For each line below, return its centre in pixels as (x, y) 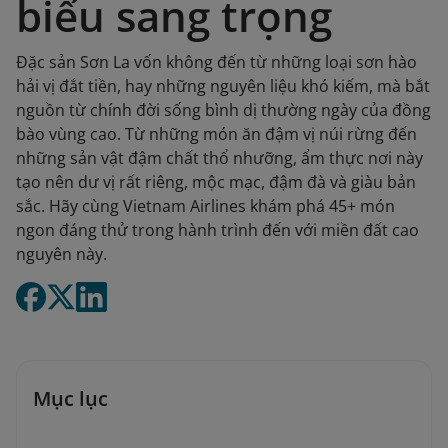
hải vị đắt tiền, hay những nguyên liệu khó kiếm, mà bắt (223, 86)
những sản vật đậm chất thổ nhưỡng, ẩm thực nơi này (219, 158)
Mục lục (70, 398)
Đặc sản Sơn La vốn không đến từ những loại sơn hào (216, 62)
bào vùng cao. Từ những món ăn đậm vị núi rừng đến (216, 134)
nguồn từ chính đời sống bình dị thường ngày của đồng (223, 110)
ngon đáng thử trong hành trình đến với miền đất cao (217, 230)
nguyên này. (61, 254)
